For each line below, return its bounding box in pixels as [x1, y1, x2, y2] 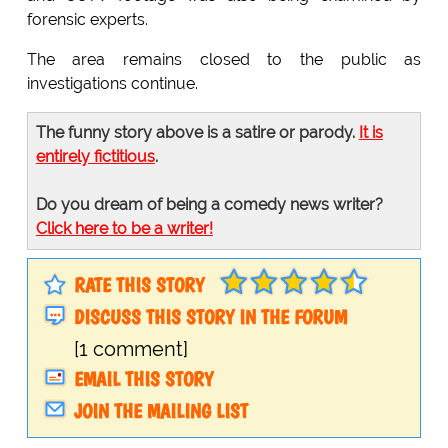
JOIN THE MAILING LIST [73, 399, 248, 424]
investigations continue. [26, 74, 198, 94]
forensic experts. [26, 10, 148, 30]
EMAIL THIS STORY [73, 367, 213, 392]
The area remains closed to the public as [26, 50, 422, 70]
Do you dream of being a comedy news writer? [35, 195, 383, 215]
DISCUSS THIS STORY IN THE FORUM [73, 305, 347, 330]
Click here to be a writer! [35, 219, 213, 239]
